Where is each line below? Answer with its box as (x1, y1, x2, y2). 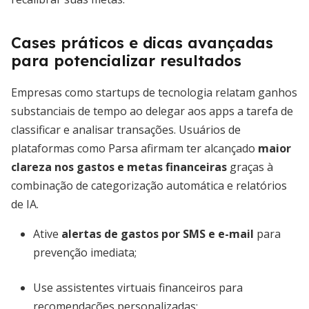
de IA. (11, 197, 39, 212)
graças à (227, 159, 273, 175)
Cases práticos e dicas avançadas (11, 33, 273, 52)
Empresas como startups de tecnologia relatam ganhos (11, 85, 297, 100)
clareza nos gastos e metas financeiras (11, 159, 227, 175)
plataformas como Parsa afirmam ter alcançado (11, 141, 258, 156)
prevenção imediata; (33, 245, 137, 260)
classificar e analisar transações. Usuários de (11, 122, 241, 137)
